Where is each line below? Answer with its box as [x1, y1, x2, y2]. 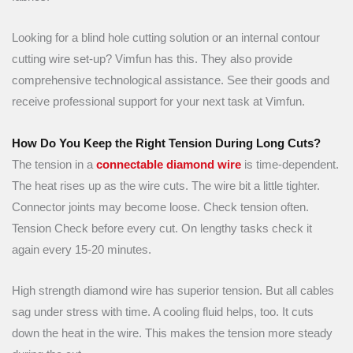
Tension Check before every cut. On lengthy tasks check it [12, 221, 312, 235]
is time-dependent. [241, 158, 339, 171]
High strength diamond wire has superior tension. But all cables [12, 284, 334, 298]
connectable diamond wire [96, 158, 241, 171]
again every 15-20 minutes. [12, 243, 154, 256]
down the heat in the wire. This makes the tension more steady [12, 327, 333, 340]
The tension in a [12, 158, 96, 171]
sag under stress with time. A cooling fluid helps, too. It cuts [12, 306, 314, 319]
